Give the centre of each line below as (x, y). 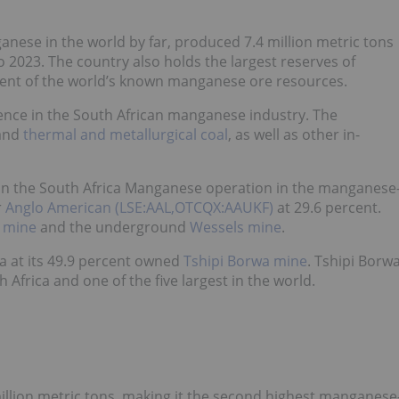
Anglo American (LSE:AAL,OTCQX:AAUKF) (139, 208)
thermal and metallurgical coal (126, 135)
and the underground (113, 228)
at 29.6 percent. (327, 208)
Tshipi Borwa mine (245, 261)
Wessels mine (236, 228)
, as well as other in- (294, 135)
